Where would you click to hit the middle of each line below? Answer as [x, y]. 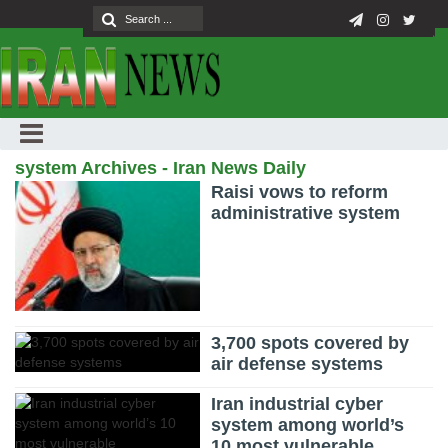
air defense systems [297, 364]
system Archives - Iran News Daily [160, 168]
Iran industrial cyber [297, 404]
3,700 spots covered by [310, 343]
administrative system [306, 213]
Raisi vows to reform [300, 192]
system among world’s [308, 425]
